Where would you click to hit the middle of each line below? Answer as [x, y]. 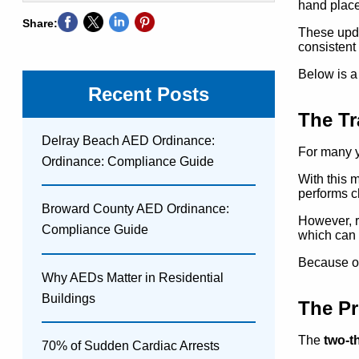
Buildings [69, 298]
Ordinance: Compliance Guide [128, 161]
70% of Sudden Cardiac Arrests [131, 346]
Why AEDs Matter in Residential [133, 277]
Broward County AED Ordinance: [135, 209]
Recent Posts [149, 94]
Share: [40, 23]
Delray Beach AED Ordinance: [128, 140]
